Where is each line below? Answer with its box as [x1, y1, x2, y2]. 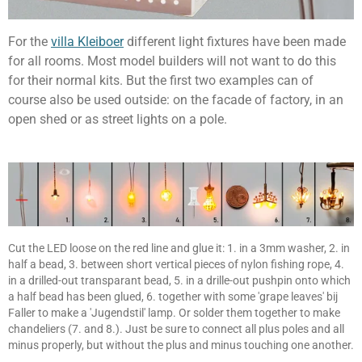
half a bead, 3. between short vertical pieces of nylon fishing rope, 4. [8, 257, 344, 271]
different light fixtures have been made [124, 34, 346, 50]
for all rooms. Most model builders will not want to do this [8, 53, 336, 69]
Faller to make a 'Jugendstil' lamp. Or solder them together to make [8, 305, 340, 319]
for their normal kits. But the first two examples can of [8, 73, 314, 89]
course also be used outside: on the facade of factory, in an [8, 92, 343, 108]
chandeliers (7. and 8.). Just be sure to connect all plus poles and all [8, 322, 344, 335]
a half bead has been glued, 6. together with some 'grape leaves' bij [8, 289, 338, 303]
